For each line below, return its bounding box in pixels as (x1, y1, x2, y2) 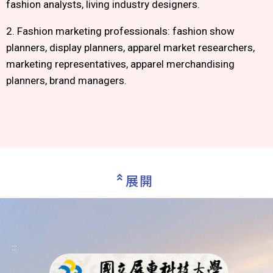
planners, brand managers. (6, 74, 127, 87)
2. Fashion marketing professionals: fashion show (6, 25, 235, 37)
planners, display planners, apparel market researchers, (6, 41, 255, 54)
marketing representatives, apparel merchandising (6, 58, 235, 70)
